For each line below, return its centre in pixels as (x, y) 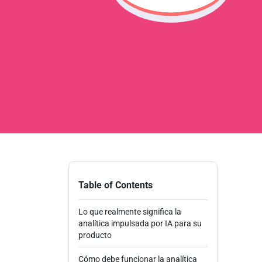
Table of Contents (116, 185)
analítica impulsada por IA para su (140, 224)
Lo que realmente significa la (130, 212)
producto (95, 235)
